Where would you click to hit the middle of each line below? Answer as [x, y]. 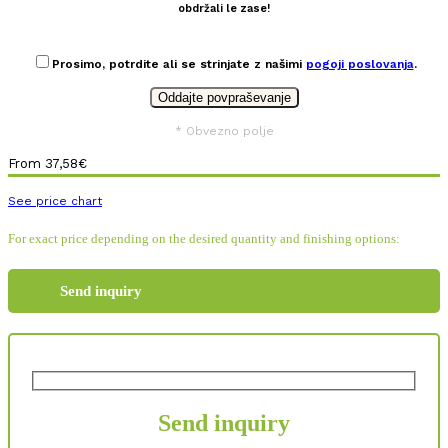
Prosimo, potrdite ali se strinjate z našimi [178, 63]
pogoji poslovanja [359, 63]
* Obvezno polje [224, 130]
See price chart [55, 200]
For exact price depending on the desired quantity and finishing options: [204, 238]
